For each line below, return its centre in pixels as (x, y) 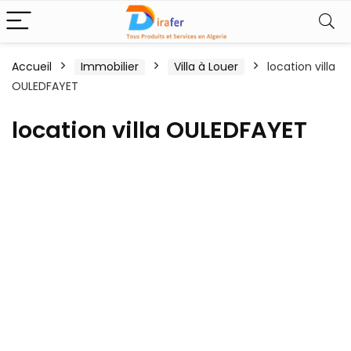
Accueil (32, 67)
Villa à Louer (206, 67)
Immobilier (110, 67)
